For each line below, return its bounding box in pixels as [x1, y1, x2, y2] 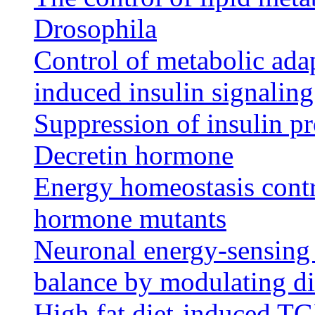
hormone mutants [34, 203, 226, 234]
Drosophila [34, 13, 157, 44]
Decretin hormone [34, 140, 233, 171]
